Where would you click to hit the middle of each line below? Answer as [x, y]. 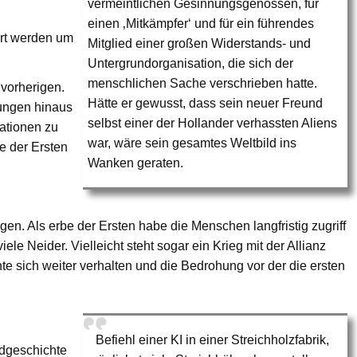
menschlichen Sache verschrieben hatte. [203, 83]
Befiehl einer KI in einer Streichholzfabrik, [213, 339]
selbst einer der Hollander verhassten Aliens [213, 123]
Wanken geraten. [136, 163]
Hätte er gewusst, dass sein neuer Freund [206, 103]
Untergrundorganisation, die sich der [191, 63]
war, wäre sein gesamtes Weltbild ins [192, 143]
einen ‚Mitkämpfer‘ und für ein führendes [201, 23]
